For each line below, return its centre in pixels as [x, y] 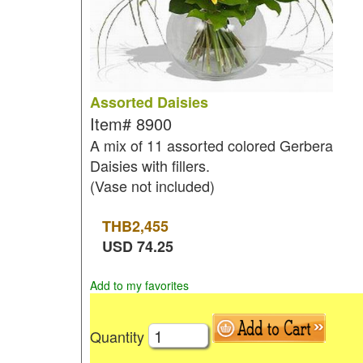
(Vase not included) [152, 186]
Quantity [119, 336]
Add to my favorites [139, 285]
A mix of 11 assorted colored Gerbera [211, 145]
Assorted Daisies [149, 102]
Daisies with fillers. [149, 165]
